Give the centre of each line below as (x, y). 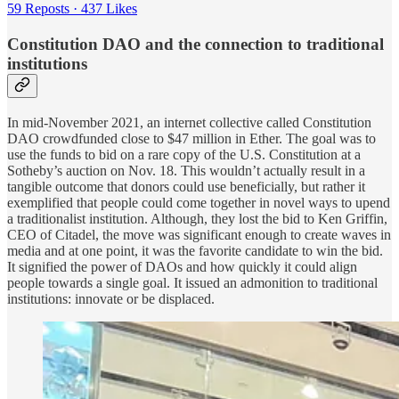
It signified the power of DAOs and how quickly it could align (182, 266)
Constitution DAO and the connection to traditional (195, 44)
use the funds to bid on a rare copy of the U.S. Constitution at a (184, 154)
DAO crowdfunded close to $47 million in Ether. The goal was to (191, 138)
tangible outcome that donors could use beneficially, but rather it (186, 186)
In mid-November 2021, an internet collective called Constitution (189, 122)
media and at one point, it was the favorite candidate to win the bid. (195, 250)
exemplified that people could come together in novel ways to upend (199, 202)
